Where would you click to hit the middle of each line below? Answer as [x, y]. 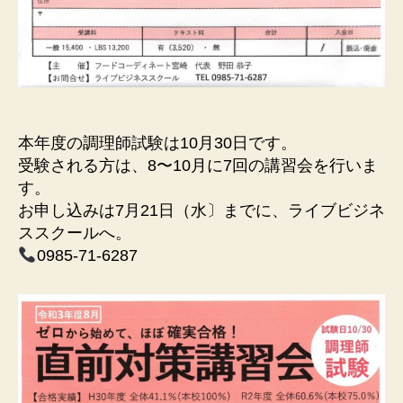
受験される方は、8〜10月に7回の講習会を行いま [198, 166]
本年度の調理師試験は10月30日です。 [157, 143]
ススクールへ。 [75, 233]
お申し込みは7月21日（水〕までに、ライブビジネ [201, 211]
